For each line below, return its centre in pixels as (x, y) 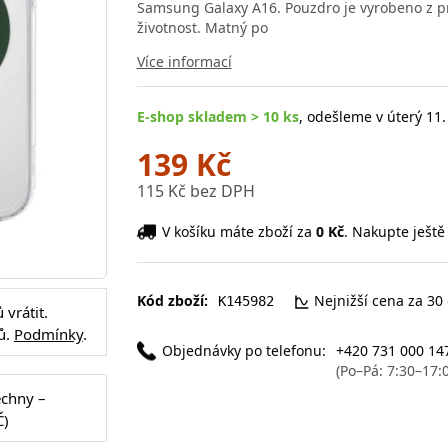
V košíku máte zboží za (238, 231)
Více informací (184, 61)
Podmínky (48, 334)
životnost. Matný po (202, 27)
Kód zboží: (172, 300)
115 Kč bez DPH (195, 191)
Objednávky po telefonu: (243, 350)
